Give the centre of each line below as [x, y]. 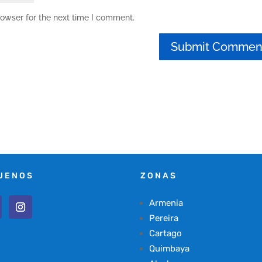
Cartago [166, 233]
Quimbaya [170, 248]
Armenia [166, 203]
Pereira [164, 218]
